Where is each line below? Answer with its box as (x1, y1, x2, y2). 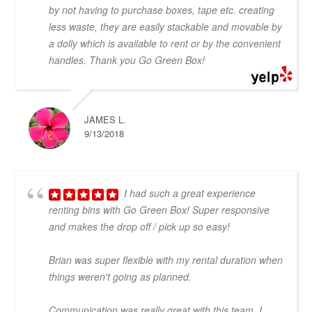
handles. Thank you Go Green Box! (49, 52, 205, 67)
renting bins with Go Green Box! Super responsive (49, 202, 270, 217)
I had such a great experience (124, 185, 256, 200)
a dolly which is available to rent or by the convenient (49, 36, 281, 50)
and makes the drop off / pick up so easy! (49, 219, 230, 233)
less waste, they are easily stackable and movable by (49, 19, 282, 33)
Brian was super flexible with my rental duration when (49, 252, 283, 267)
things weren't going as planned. (49, 269, 192, 283)
